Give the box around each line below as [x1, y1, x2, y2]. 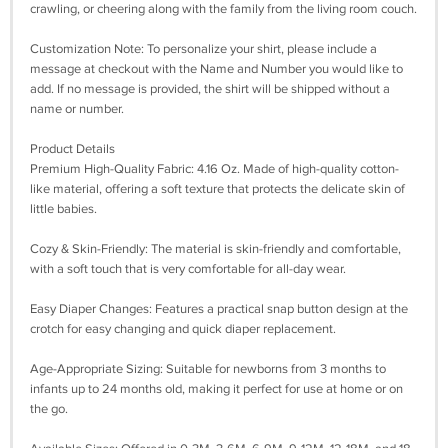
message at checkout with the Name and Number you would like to [30, 61, 403, 77]
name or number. [30, 101, 124, 117]
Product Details [30, 141, 115, 157]
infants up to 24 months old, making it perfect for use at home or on [30, 381, 403, 397]
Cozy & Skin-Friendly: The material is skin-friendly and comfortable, [30, 241, 401, 257]
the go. [30, 401, 68, 417]
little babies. [30, 201, 97, 217]
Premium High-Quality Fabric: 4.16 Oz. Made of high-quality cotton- [30, 161, 399, 177]
